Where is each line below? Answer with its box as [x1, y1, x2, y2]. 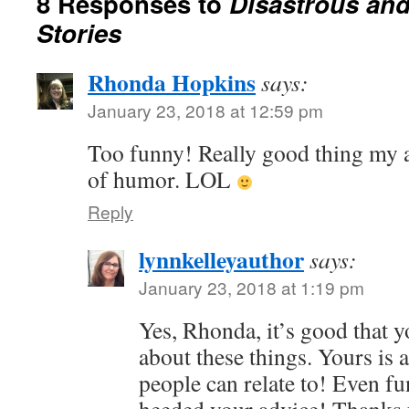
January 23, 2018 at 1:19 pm [139, 275, 364, 299]
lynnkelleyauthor [139, 242, 304, 277]
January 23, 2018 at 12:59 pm [88, 98, 323, 122]
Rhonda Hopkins [88, 65, 256, 100]
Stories [37, 15, 121, 50]
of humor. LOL [88, 163, 236, 194]
